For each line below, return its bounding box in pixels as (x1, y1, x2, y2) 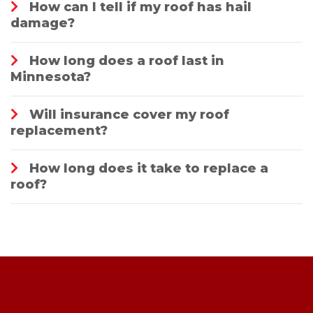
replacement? (10, 123, 108, 138)
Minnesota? (10, 69, 91, 85)
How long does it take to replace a (29, 161, 268, 176)
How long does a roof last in (29, 53, 224, 68)
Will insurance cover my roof (29, 107, 229, 122)
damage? (10, 15, 75, 31)
